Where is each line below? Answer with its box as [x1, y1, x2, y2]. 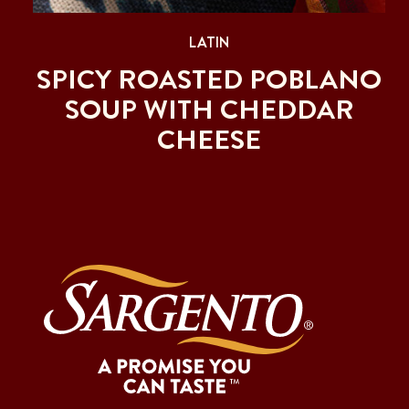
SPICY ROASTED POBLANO [37, 59, 382, 99]
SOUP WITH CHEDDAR [64, 89, 354, 129]
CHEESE [157, 120, 261, 159]
